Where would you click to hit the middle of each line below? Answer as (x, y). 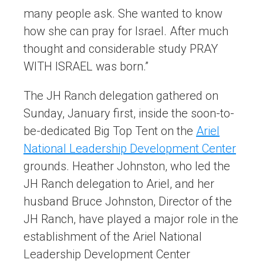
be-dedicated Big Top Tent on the (110, 131)
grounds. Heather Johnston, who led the (127, 166)
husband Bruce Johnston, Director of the (128, 202)
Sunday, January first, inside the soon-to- (129, 114)
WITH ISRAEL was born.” (86, 67)
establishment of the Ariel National (113, 237)
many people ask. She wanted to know (123, 14)
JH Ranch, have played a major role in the (131, 219)
